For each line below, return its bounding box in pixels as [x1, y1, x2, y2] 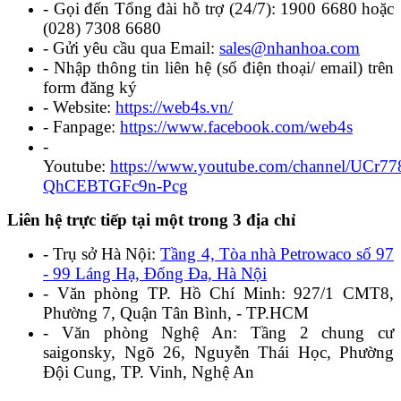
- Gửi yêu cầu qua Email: [43, 38, 219, 58]
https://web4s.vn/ [115, 98, 233, 117]
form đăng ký [43, 78, 137, 98]
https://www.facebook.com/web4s [120, 117, 353, 137]
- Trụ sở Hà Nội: [43, 244, 161, 264]
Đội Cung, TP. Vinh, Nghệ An [43, 363, 254, 382]
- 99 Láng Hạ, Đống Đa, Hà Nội [43, 264, 267, 284]
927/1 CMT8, [294, 284, 394, 303]
